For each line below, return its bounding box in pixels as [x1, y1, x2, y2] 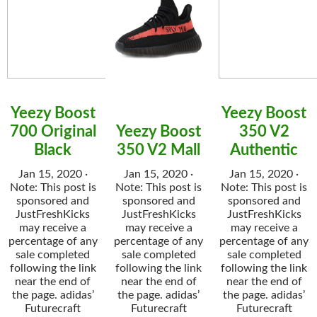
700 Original [9, 124, 96, 140]
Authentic [230, 142, 299, 158]
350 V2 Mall [117, 142, 200, 158]
